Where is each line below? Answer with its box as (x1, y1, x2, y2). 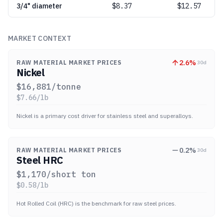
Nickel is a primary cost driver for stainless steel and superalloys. (16, 112, 193, 119)
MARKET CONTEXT (8, 34, 71, 43)
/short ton (46, 169, 96, 179)
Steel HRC (16, 153, 63, 167)
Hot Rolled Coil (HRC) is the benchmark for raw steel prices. (16, 200, 176, 207)
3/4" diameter (16, 1, 62, 10)
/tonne (51, 82, 81, 92)
